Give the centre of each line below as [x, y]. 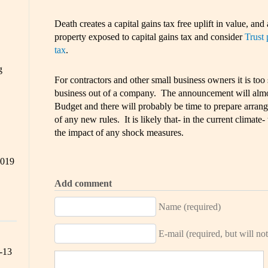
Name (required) [189, 207]
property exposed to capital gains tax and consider [149, 36]
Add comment [83, 183]
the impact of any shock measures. [119, 132]
